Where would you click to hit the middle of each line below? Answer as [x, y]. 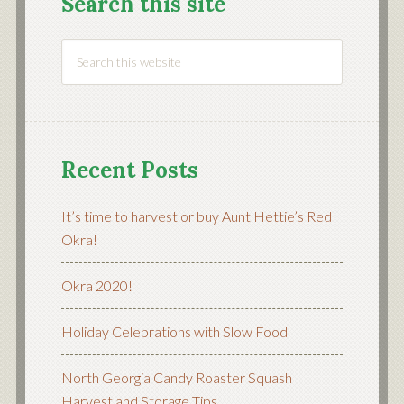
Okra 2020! [96, 286]
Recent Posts [129, 170]
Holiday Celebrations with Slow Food [174, 332]
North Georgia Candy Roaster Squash [176, 378]
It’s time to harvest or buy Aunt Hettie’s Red [196, 216]
